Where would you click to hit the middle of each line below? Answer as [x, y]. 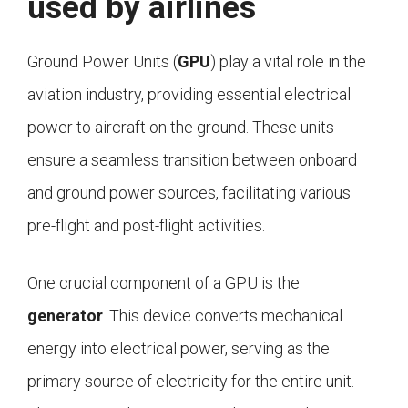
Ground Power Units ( [102, 62]
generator [65, 316]
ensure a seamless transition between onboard [192, 160]
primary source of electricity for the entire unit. [191, 382]
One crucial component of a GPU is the [163, 283]
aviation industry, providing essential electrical [189, 95]
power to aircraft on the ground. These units [181, 127]
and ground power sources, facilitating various [189, 193]
